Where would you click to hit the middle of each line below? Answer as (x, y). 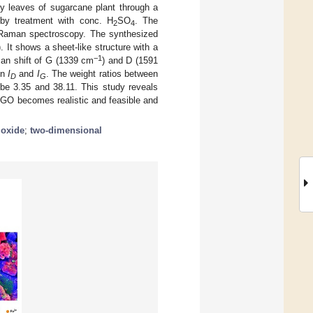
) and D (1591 (130, 60)
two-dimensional (66, 130)
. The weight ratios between (102, 73)
